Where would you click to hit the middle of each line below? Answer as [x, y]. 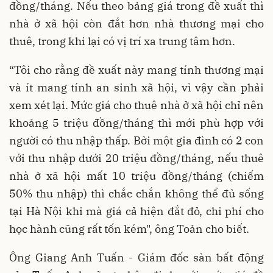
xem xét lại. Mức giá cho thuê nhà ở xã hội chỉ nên [136, 105]
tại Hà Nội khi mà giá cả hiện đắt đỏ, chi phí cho [136, 211]
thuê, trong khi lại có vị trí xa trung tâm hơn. [122, 41]
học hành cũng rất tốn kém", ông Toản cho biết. [129, 229]
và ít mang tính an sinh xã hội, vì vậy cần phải [136, 88]
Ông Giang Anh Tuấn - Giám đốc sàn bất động [136, 258]
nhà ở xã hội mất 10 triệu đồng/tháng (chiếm [136, 176]
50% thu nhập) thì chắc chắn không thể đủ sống [136, 194]
